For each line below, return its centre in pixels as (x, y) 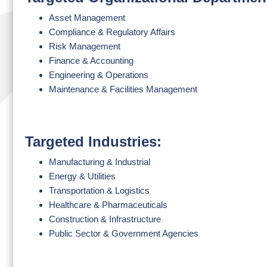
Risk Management (85, 46)
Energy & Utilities (82, 176)
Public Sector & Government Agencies (124, 233)
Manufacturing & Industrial (100, 162)
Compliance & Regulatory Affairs (112, 32)
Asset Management (87, 18)
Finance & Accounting (91, 60)
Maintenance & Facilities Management (123, 89)
